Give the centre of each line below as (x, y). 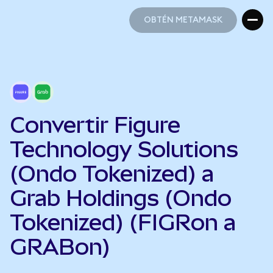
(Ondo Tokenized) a (112, 174)
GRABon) (60, 247)
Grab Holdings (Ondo (121, 198)
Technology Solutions (124, 149)
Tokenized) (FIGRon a (123, 222)
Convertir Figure (95, 125)
